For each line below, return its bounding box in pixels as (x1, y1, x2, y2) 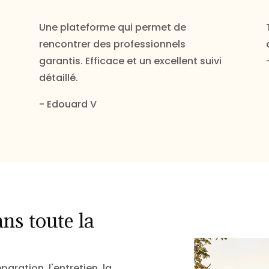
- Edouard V (38, 97, 97, 112)
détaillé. (38, 71, 78, 85)
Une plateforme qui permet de (38, 20, 186, 35)
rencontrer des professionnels (38, 37, 186, 52)
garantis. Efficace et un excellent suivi (38, 54, 222, 68)
